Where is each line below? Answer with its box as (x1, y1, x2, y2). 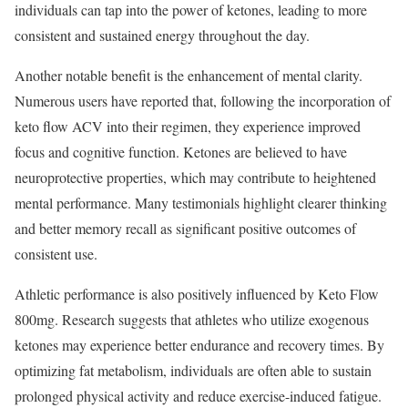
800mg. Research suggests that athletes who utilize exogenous (15, 310, 369, 330)
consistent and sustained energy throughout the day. (15, 25, 310, 46)
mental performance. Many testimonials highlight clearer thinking (15, 193, 387, 213)
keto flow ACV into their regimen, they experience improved (15, 117, 361, 137)
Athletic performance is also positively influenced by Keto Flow (15, 284, 379, 304)
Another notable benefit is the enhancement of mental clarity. (15, 66, 362, 86)
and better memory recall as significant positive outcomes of (15, 219, 356, 239)
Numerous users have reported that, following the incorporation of (15, 91, 391, 111)
